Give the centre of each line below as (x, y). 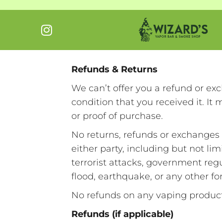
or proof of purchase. (117, 116)
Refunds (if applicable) (123, 214)
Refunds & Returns (115, 69)
